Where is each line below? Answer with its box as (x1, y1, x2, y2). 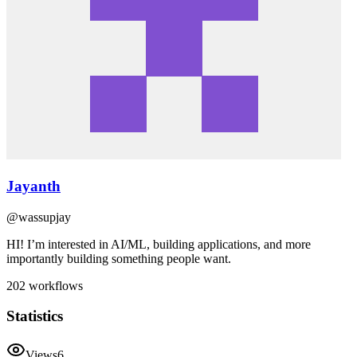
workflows (25, 278, 83, 292)
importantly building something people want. (6, 251, 231, 265)
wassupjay (18, 210, 71, 224)
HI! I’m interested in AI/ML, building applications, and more (6, 237, 311, 251)
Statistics (6, 308, 63, 325)
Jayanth (6, 177, 61, 194)
